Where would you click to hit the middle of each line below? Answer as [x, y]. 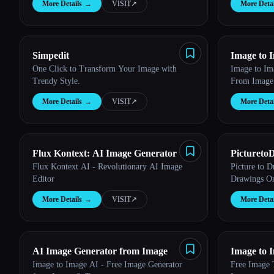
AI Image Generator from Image [100, 251]
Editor [43, 179]
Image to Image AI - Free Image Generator [107, 265]
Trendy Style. [56, 81]
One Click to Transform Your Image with [105, 69]
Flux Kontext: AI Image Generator [105, 153]
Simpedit [51, 55]
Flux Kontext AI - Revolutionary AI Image [107, 167]
